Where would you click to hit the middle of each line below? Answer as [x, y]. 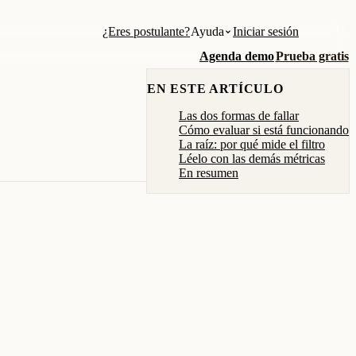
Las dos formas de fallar [239, 116]
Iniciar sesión [266, 31]
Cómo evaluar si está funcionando [264, 130]
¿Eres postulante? [146, 31]
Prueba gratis [312, 56]
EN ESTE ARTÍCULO [215, 89]
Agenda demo [237, 56]
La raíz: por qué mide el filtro [252, 144]
